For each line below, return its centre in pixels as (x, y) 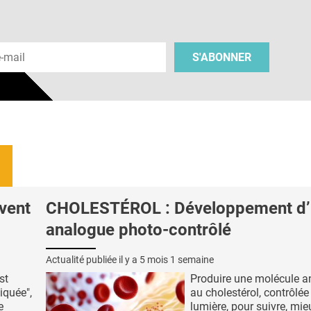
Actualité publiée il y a (93, 259)
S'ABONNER (222, 58)
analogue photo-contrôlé (138, 229)
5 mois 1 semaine (177, 259)
